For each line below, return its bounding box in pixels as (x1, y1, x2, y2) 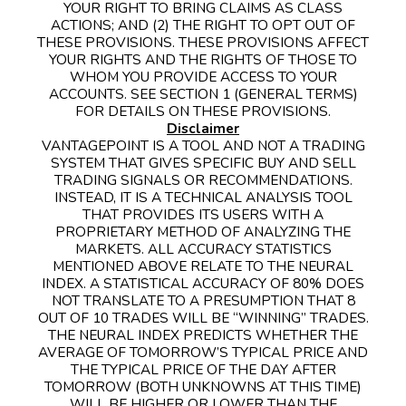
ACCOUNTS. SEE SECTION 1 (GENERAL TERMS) (48, 83, 358, 103)
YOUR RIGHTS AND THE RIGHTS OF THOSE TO (49, 49, 357, 69)
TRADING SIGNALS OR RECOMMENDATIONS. (53, 169, 353, 189)
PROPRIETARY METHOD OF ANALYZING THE (55, 221, 351, 241)
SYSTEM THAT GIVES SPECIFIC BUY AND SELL (50, 152, 356, 172)
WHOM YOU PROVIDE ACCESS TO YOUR (69, 66, 337, 86)
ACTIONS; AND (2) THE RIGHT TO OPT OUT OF (51, 14, 355, 34)
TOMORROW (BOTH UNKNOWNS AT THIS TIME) (44, 376, 362, 396)
